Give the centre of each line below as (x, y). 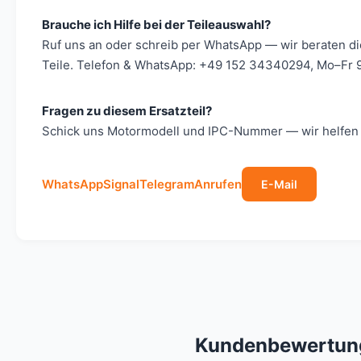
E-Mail (279, 184)
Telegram (167, 184)
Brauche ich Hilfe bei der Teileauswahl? (156, 24)
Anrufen (218, 184)
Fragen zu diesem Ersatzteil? (127, 110)
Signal (121, 184)
